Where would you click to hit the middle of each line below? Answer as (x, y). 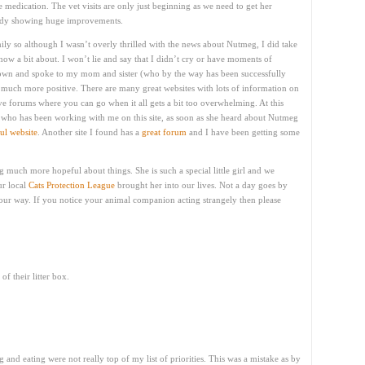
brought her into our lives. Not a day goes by (201, 185)
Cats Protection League (70, 185)
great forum (164, 132)
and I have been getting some (243, 132)
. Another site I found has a (90, 132)
